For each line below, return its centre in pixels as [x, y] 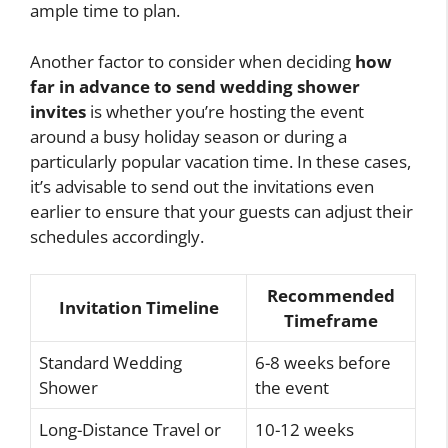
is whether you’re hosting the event [225, 111]
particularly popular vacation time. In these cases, [220, 161]
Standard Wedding [110, 363]
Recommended [331, 296]
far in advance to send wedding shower [195, 86]
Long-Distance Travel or [130, 430]
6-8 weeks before [323, 363]
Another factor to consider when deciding [192, 61]
